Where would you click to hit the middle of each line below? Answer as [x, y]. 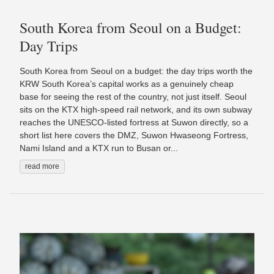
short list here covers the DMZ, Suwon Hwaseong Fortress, [134, 135]
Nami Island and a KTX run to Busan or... [99, 148]
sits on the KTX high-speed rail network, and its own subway [136, 109]
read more [42, 166]
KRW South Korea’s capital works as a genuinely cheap [127, 83]
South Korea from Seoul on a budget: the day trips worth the [136, 71]
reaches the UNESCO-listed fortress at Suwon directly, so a [134, 122]
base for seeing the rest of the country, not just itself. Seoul [133, 96]
